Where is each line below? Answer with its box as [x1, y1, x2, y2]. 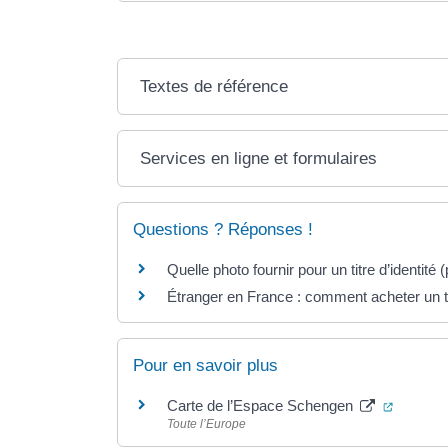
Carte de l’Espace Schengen [167, 396, 357, 414]
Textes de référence [140, 77, 289, 97]
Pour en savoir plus [133, 355, 278, 375]
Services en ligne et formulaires [140, 149, 378, 169]
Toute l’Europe [167, 416, 246, 431]
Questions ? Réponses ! [133, 220, 313, 240]
